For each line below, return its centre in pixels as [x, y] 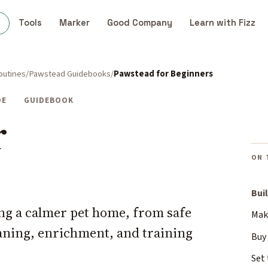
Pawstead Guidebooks [70, 74]
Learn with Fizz [223, 23]
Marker [74, 23]
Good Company [140, 23]
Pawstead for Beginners [163, 74]
